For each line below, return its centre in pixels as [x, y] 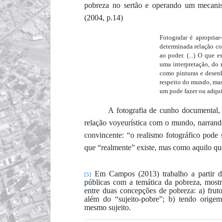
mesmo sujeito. [108, 207]
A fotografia [127, 110]
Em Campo [112, 173]
